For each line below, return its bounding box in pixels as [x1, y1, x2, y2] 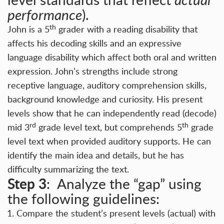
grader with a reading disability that [56, 23, 197, 35]
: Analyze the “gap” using [46, 174, 201, 193]
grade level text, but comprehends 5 [36, 121, 182, 133]
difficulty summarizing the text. [7, 163, 129, 175]
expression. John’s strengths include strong [7, 65, 177, 77]
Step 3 [7, 173, 46, 194]
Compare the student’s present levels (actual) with [16, 207, 215, 219]
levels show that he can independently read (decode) [7, 107, 216, 119]
